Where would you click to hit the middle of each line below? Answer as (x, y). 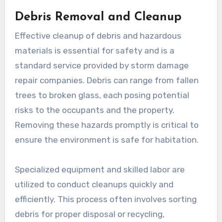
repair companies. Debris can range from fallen (107, 80)
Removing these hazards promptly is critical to (107, 125)
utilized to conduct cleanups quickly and (94, 184)
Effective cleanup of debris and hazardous (98, 35)
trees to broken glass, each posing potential (102, 95)
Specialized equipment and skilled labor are (100, 169)
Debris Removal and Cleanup (98, 17)
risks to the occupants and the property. (94, 110)
